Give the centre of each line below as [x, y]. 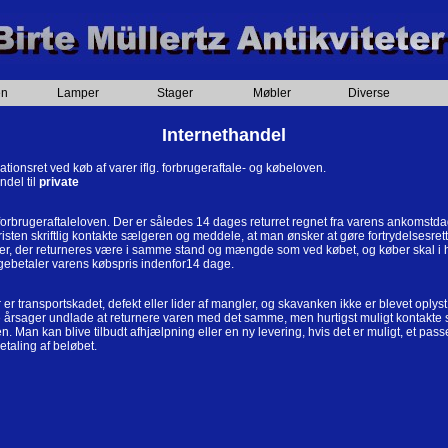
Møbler [271, 93]
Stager [174, 93]
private [59, 181]
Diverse [368, 93]
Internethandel [224, 135]
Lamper [77, 93]
